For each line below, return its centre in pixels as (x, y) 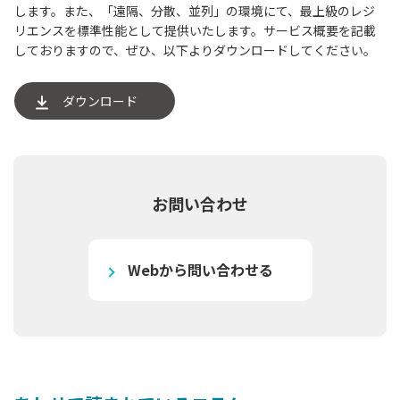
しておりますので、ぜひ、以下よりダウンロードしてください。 (195, 50)
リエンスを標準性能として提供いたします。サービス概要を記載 (195, 31)
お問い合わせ (200, 204)
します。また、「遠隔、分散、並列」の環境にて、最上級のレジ (195, 11)
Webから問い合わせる (200, 270)
